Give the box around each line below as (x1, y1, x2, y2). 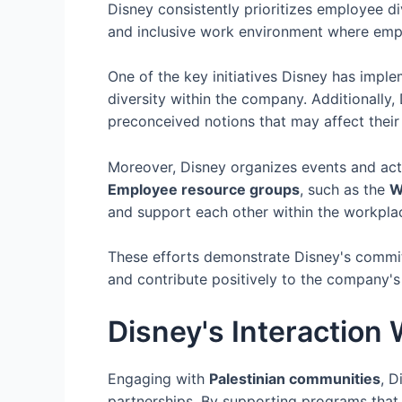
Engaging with (108, 370, 209, 389)
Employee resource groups (108, 179, 300, 198)
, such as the (300, 179, 389, 198)
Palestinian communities (209, 370, 380, 389)
